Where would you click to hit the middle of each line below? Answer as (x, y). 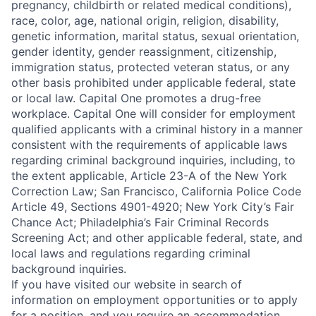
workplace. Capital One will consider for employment (153, 114)
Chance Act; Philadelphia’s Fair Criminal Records (140, 222)
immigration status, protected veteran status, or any (151, 67)
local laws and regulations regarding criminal (131, 253)
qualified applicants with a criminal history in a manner (157, 129)
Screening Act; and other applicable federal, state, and (157, 238)
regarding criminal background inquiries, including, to (153, 160)
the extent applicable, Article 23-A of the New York (149, 176)
